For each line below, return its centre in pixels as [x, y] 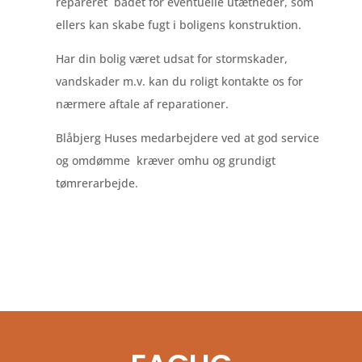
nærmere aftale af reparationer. [142, 104]
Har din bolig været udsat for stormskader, [171, 59]
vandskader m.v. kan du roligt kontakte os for [179, 81]
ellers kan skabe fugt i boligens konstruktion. [178, 25]
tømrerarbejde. [97, 183]
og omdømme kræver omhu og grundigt [165, 160]
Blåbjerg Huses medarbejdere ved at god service [187, 138]
